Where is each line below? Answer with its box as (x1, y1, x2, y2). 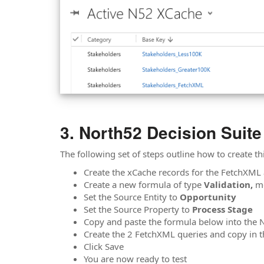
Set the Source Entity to (84, 191, 180, 203)
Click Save (84, 240, 124, 253)
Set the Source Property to (84, 203, 190, 216)
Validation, (204, 179, 255, 191)
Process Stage (190, 203, 253, 216)
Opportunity (180, 191, 236, 203)
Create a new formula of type (84, 179, 204, 191)
